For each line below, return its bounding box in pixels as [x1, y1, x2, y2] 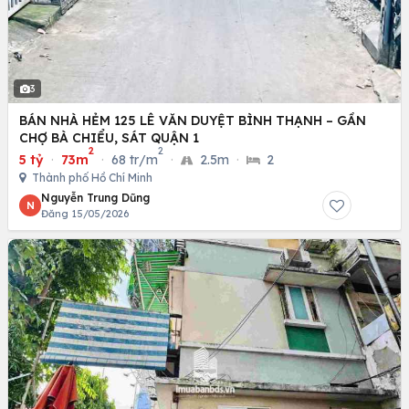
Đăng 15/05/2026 [41, 206, 129, 220]
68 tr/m [111, 151, 158, 168]
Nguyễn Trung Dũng [41, 190, 150, 204]
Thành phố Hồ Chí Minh [29, 170, 152, 184]
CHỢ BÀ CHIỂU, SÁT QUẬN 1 [19, 129, 199, 146]
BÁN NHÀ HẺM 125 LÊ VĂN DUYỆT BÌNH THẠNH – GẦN [19, 111, 366, 129]
